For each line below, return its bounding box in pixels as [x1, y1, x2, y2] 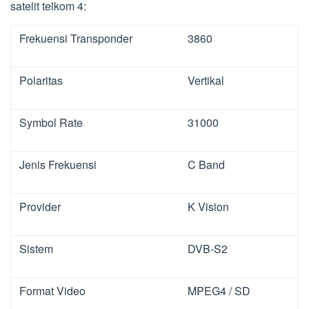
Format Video [19, 283, 86, 299]
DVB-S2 [188, 241, 228, 257]
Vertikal [188, 72, 224, 89]
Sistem [19, 241, 53, 257]
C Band [188, 157, 225, 173]
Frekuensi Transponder [19, 30, 132, 47]
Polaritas [19, 72, 63, 89]
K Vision [188, 199, 229, 215]
